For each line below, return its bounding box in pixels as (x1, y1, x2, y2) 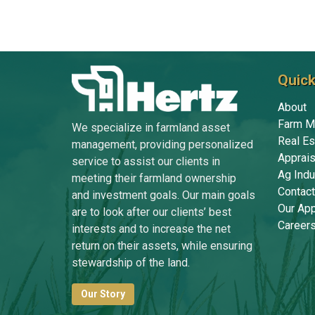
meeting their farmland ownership (72, 171, 236, 185)
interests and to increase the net (72, 221, 231, 236)
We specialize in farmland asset (72, 120, 230, 134)
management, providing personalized (72, 137, 253, 151)
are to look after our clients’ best (72, 205, 231, 219)
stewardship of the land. (72, 255, 190, 269)
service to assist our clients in (72, 154, 220, 168)
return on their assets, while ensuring (72, 238, 252, 252)
